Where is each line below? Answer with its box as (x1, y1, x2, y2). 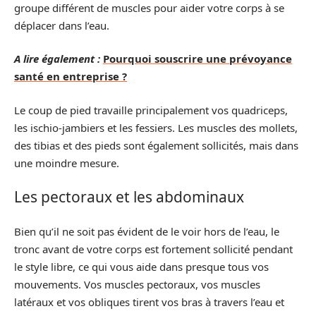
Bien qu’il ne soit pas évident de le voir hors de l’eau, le (14, 224, 279, 238)
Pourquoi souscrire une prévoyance (103, 51, 292, 66)
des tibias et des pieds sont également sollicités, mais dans (14, 138, 298, 152)
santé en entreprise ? (14, 69, 127, 83)
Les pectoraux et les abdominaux (14, 187, 244, 207)
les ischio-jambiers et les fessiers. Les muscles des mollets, (14, 120, 298, 135)
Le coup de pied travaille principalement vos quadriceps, (14, 102, 288, 117)
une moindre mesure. (14, 155, 119, 170)
